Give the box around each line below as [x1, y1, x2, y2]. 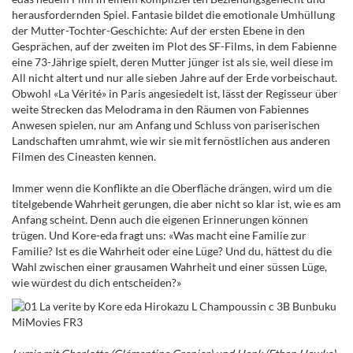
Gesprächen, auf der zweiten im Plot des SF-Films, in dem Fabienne [12, 39, 336, 54]
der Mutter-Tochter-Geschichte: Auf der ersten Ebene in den [12, 24, 305, 38]
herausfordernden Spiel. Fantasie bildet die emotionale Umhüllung [12, 8, 335, 22]
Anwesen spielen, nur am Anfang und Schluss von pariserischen [12, 118, 320, 132]
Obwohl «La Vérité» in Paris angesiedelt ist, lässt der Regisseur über [12, 87, 338, 101]
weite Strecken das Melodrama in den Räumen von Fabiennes [12, 102, 309, 117]
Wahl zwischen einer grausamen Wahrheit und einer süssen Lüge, [12, 260, 327, 274]
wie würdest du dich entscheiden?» [12, 276, 181, 290]
